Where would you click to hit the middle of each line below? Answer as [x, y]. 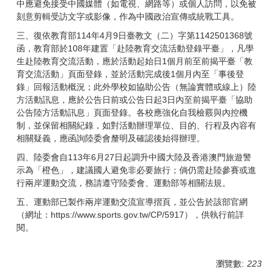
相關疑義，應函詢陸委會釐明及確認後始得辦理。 [111, 138]
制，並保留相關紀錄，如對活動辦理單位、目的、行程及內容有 [136, 125]
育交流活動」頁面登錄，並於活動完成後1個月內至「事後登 [130, 74]
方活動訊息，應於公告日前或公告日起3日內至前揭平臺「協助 [135, 100]
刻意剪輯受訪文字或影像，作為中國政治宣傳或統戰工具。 [128, 17]
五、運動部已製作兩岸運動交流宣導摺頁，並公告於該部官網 [132, 202]
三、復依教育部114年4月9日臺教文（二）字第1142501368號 [135, 35]
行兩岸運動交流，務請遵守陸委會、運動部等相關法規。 [124, 183]
